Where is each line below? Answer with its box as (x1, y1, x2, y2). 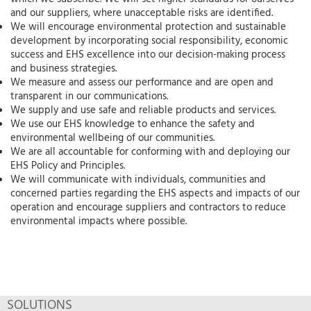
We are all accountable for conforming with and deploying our (10, 143, 290, 160)
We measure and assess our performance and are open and (10, 74, 274, 91)
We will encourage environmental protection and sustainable (10, 18, 286, 35)
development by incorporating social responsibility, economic (10, 32, 288, 49)
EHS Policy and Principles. (10, 157, 128, 174)
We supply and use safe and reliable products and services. (10, 101, 278, 119)
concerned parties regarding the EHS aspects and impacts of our (10, 185, 300, 202)
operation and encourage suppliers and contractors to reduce (10, 199, 286, 216)
